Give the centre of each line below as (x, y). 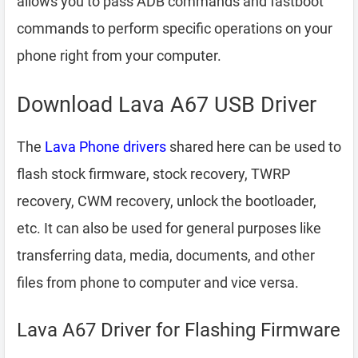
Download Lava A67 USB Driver (167, 105)
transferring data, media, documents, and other (166, 255)
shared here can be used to (254, 147)
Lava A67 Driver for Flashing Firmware (179, 330)
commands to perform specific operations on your (175, 28)
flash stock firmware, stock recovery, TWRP (153, 174)
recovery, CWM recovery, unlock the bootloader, (167, 201)
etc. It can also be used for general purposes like (169, 228)
